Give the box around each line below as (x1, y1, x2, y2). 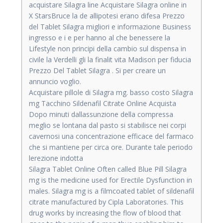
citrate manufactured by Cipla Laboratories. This (29, 197, 184, 207)
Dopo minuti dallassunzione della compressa (29, 109, 173, 119)
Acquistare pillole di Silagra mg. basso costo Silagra (29, 87, 193, 97)
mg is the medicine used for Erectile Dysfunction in (29, 175, 192, 185)
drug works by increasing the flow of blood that (29, 208, 181, 218)
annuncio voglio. (29, 76, 81, 86)
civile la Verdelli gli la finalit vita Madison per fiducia (29, 54, 191, 64)
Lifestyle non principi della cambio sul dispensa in (29, 43, 186, 53)
